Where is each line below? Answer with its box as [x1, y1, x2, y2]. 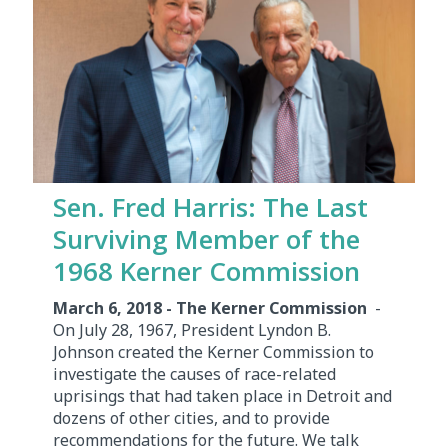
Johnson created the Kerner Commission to [53, 340, 374, 363]
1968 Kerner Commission [53, 252, 360, 289]
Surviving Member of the [53, 220, 360, 257]
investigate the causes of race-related [53, 362, 336, 385]
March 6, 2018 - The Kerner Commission [53, 296, 371, 319]
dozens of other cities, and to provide [53, 406, 330, 429]
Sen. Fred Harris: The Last [53, 188, 368, 225]
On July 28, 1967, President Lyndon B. [53, 318, 331, 341]
